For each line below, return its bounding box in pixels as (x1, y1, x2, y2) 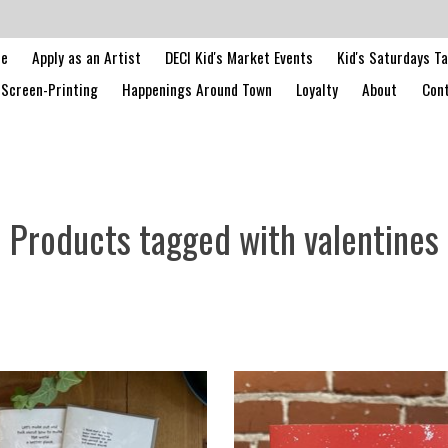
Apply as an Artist (31, 45, 141, 68)
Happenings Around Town (122, 77, 273, 100)
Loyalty (296, 77, 339, 100)
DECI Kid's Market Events (164, 45, 313, 68)
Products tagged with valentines (9, 210, 439, 266)
